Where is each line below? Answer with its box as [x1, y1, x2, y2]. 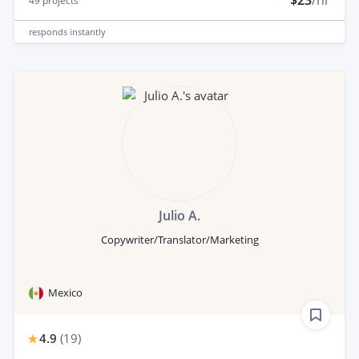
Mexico [48, 285, 83, 301]
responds [29, 25, 70, 38]
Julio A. [159, 207, 200, 225]
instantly [70, 25, 106, 38]
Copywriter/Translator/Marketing [100, 232, 259, 248]
